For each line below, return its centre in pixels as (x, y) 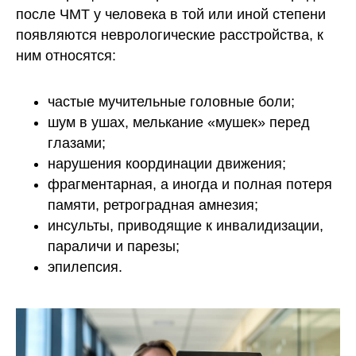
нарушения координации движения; (167, 164)
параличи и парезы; (114, 247)
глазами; (77, 143)
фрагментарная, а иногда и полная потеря (190, 185)
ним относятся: (66, 56)
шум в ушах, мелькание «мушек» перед (179, 123)
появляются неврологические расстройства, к (170, 35)
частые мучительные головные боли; (171, 102)
